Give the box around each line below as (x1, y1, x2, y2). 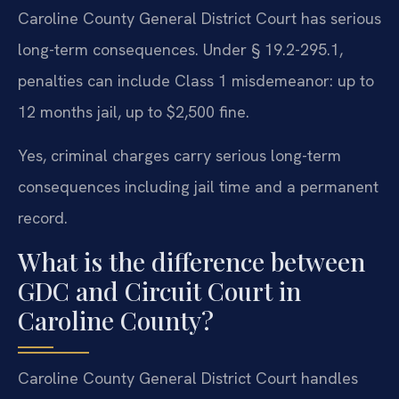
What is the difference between (18, 244, 365, 278)
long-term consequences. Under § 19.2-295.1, (18, 38, 343, 60)
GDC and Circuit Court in (18, 273, 301, 307)
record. (18, 208, 68, 229)
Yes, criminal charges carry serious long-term (18, 145, 341, 167)
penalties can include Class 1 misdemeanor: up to (18, 69, 374, 91)
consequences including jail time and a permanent (18, 176, 379, 198)
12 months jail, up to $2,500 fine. (18, 101, 249, 122)
